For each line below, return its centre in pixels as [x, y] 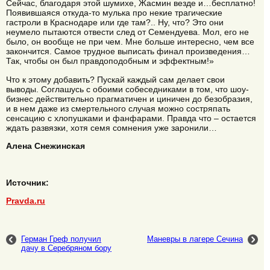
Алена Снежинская [46, 146]
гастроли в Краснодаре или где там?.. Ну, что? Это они [115, 23]
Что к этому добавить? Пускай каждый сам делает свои [115, 79]
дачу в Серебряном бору [66, 248]
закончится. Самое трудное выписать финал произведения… [128, 52]
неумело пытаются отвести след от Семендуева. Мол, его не [127, 32]
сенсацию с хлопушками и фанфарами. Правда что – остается [131, 118]
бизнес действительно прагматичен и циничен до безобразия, [129, 99]
